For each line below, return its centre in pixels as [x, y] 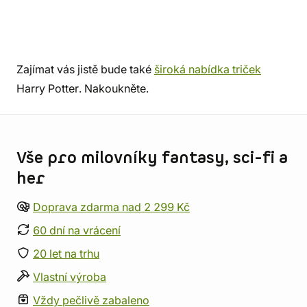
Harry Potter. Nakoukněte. [83, 88]
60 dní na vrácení [77, 230]
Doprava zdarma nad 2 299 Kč [111, 207]
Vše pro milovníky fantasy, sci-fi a [152, 158]
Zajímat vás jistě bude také [85, 69]
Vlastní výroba [70, 277]
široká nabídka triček [208, 69]
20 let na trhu [66, 254]
